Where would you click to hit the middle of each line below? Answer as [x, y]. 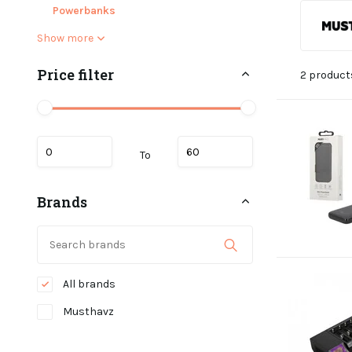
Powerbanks [84, 11]
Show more [65, 38]
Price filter [75, 75]
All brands [88, 284]
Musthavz [87, 312]
